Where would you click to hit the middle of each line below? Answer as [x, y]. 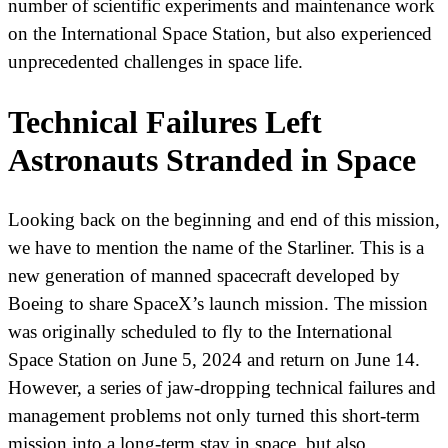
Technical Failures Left [165, 121]
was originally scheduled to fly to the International [200, 331]
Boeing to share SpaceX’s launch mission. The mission [218, 303]
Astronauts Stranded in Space [212, 159]
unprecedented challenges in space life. [155, 62]
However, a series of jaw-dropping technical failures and [222, 387]
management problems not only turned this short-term [214, 415]
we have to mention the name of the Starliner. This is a [216, 247]
